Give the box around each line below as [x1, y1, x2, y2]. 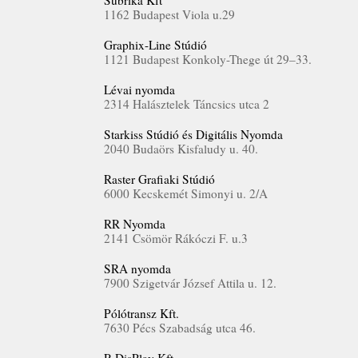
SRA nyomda [104, 261, 171, 276]
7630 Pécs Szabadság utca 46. [104, 320, 256, 336]
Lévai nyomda [104, 82, 175, 97]
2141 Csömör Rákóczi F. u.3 [104, 230, 248, 246]
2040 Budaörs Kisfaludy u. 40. [104, 141, 258, 157]
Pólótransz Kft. [104, 305, 179, 321]
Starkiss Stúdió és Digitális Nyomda [104, 126, 283, 142]
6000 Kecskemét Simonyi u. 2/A [104, 185, 268, 201]
